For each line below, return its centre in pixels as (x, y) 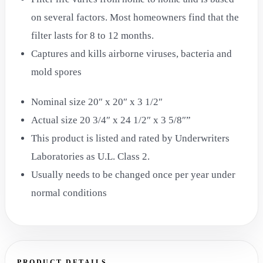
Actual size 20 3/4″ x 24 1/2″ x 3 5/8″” (111, 120)
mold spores (56, 72)
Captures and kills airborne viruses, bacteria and (131, 53)
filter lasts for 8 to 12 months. (92, 35)
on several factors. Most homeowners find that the (135, 17)
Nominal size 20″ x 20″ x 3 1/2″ (97, 102)
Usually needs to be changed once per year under (133, 174)
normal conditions (69, 193)
